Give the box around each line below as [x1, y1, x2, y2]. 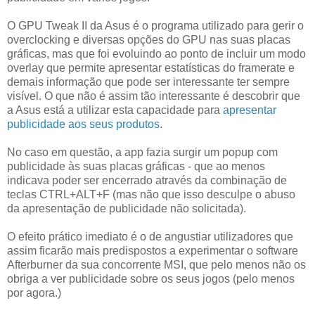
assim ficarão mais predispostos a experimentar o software [7, 245, 298, 257]
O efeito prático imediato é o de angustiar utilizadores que [7, 231, 293, 243]
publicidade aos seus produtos [7, 118, 160, 131]
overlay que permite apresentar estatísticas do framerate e [7, 62, 295, 75]
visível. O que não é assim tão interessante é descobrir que [7, 90, 300, 103]
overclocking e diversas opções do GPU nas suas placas [7, 34, 290, 46]
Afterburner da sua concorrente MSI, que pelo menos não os [7, 259, 306, 271]
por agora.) [7, 287, 61, 300]
